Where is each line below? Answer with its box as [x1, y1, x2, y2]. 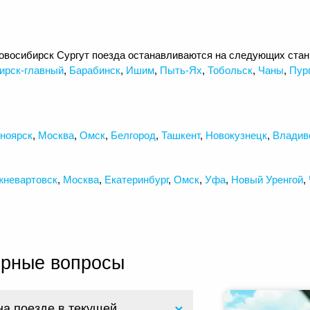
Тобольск [208, 64, 253, 76]
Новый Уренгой [231, 173, 303, 185]
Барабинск [69, 64, 120, 76]
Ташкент [161, 129, 200, 141]
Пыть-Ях [160, 64, 202, 76]
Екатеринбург [104, 173, 168, 185]
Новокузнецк [206, 129, 267, 141]
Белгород [111, 129, 156, 141]
